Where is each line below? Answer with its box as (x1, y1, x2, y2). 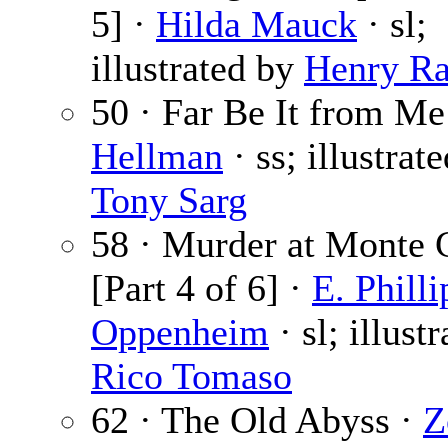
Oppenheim (91, 311, 269, 354)
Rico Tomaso (91, 355, 292, 398)
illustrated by (91, 47, 304, 90)
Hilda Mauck (156, 3, 357, 46)
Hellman (91, 135, 223, 178)
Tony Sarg (91, 179, 247, 222)
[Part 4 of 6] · (91, 267, 312, 310)
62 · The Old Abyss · (91, 399, 423, 442)
